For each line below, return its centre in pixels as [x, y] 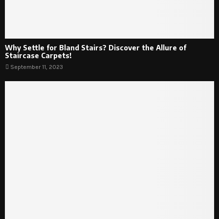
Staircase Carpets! [38, 55]
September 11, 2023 [37, 67]
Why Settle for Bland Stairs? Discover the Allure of [96, 47]
